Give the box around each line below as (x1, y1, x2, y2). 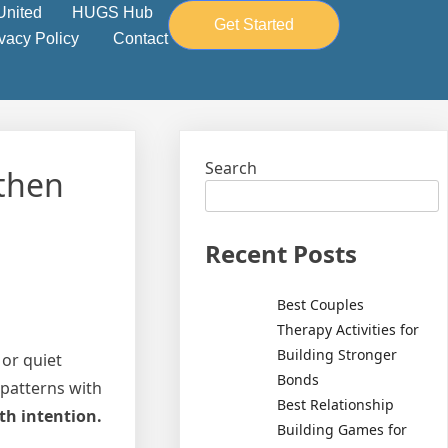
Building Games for (277, 419, 408, 439)
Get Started (214, 16, 295, 33)
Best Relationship (277, 394, 395, 414)
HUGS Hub (72, 4, 154, 21)
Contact (113, 30, 169, 47)
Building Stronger (277, 344, 398, 364)
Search (205, 157, 258, 179)
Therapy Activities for (277, 319, 420, 339)
